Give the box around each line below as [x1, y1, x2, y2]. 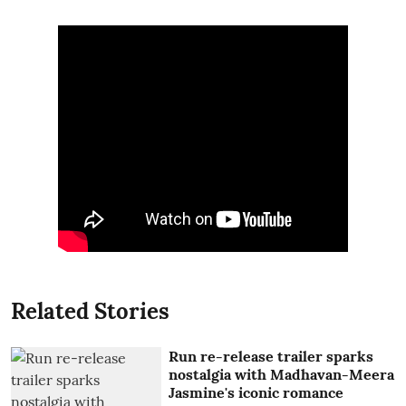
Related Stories [11, 296, 169, 325]
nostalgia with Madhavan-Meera [169, 364, 395, 383]
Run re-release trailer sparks [169, 346, 374, 365]
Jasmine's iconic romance [169, 382, 344, 401]
